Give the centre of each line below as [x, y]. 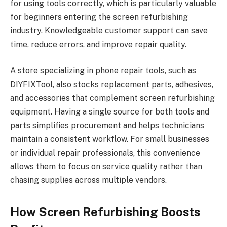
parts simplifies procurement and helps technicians [107, 125]
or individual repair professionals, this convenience [105, 153]
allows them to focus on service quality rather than [106, 166]
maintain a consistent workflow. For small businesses [110, 139]
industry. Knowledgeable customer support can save [109, 31]
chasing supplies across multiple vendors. [88, 180]
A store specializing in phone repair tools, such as [103, 70]
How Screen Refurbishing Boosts [105, 212]
